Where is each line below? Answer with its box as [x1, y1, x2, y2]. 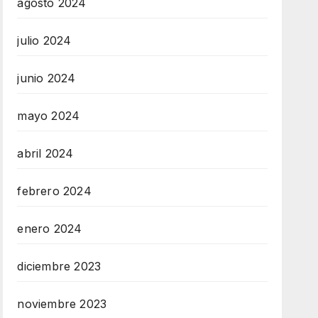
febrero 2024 [17, 184, 92, 198]
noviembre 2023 [17, 297, 107, 311]
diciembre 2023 [17, 259, 102, 273]
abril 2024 [17, 146, 74, 160]
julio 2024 [17, 33, 72, 48]
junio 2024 [17, 71, 76, 85]
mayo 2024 [17, 109, 80, 123]
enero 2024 [17, 221, 82, 236]
